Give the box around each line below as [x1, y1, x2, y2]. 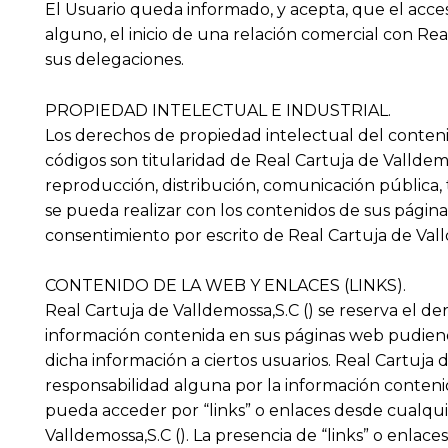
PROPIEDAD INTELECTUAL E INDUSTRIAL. [44, 100, 391, 120]
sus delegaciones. [44, 50, 184, 70]
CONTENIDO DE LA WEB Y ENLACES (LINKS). [44, 276, 406, 296]
